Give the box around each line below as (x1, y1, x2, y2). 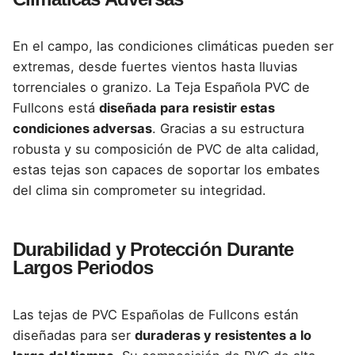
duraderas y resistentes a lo (135, 327, 311, 344)
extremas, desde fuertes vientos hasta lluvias (13, 58, 298, 74)
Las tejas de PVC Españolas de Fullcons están (13, 307, 299, 323)
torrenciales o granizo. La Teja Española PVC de (13, 78, 310, 95)
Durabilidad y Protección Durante (13, 239, 294, 261)
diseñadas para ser (13, 327, 135, 344)
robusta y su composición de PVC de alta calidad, (13, 140, 319, 157)
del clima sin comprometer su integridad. (13, 181, 266, 198)
